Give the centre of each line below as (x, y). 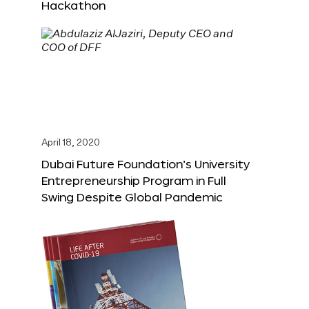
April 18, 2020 (71, 143)
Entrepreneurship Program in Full (134, 181)
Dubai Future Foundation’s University (146, 164)
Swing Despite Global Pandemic (132, 197)
